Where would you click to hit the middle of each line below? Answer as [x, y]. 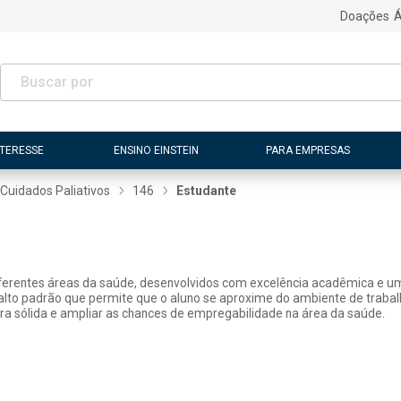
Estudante [207, 191]
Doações [364, 16]
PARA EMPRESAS [307, 150]
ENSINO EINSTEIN [157, 150]
